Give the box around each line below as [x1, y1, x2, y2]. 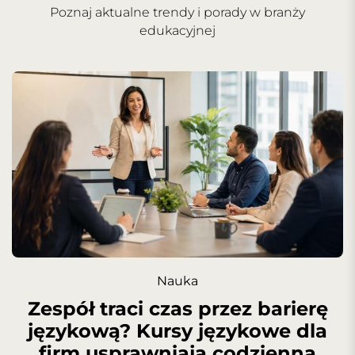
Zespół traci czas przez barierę [27, 296, 328, 320]
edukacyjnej [139, 22, 216, 38]
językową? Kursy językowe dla [28, 319, 327, 342]
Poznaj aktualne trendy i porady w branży [50, 4, 305, 20]
